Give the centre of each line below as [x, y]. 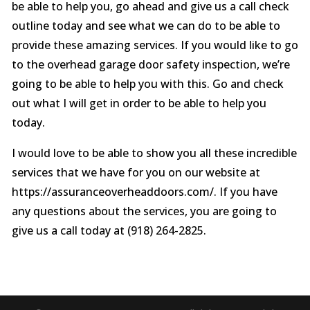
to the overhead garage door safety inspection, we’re [151, 64]
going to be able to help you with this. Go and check [147, 84]
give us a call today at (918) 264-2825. [109, 230]
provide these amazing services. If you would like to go [155, 45]
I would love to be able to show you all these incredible [154, 153]
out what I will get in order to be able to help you [139, 103]
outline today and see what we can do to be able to [146, 26]
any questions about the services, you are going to [144, 211]
